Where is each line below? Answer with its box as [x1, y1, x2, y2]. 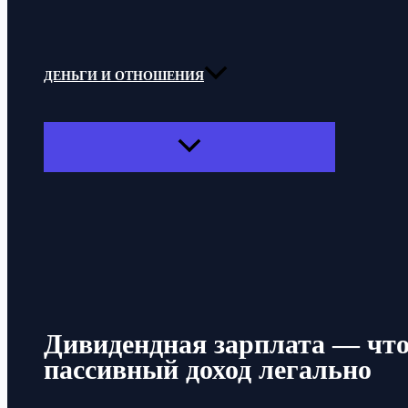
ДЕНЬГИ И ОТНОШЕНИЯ [44, 69, 204, 84]
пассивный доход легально [44, 354, 372, 385]
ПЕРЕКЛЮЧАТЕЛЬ [177, 137, 316, 154]
